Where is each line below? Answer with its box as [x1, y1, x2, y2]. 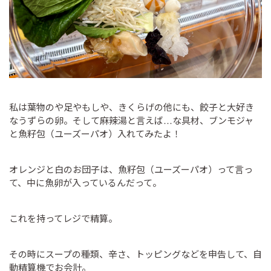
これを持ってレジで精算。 [9, 212, 117, 224]
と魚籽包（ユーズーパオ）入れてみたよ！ [9, 127, 181, 140]
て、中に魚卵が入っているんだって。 [9, 176, 162, 189]
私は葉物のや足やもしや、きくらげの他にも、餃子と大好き [9, 100, 254, 113]
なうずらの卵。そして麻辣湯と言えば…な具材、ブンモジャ [9, 114, 253, 126]
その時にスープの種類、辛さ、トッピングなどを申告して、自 [9, 247, 262, 260]
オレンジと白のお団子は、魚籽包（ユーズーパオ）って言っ [9, 163, 253, 175]
